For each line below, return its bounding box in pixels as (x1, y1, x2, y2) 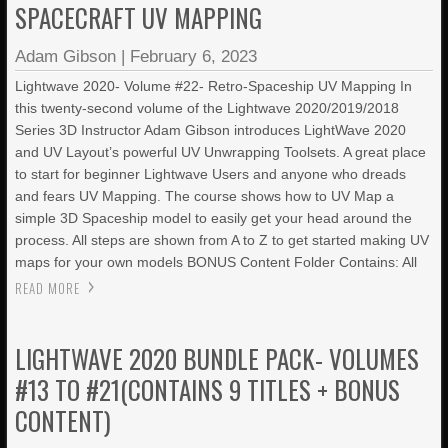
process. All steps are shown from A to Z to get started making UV (15, 232, 430, 248)
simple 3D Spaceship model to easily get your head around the (15, 210, 413, 226)
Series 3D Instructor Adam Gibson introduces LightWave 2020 (15, 122, 407, 138)
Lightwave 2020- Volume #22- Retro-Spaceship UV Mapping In (15, 78, 413, 94)
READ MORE (15, 278, 81, 298)
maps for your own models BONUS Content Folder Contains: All (15, 254, 418, 270)
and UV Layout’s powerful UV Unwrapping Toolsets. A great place (15, 144, 427, 160)
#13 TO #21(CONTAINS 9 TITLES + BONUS (15, 371, 401, 408)
